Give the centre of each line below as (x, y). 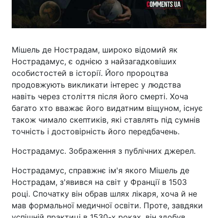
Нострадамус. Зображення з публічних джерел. (104, 151)
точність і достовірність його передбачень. (96, 131)
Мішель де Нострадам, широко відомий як (95, 50)
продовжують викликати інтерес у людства (96, 85)
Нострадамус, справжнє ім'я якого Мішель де (100, 170)
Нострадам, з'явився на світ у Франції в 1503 (99, 182)
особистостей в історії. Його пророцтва (90, 73)
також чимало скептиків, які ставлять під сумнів (106, 120)
